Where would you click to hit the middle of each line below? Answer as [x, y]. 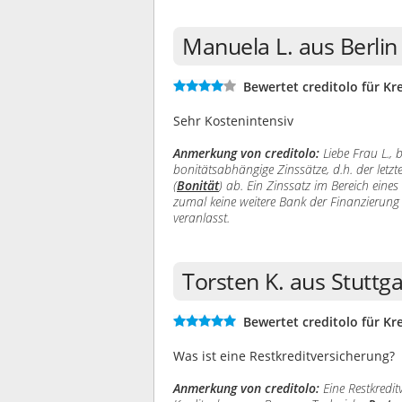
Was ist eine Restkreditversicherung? [284, 356]
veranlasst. [201, 218]
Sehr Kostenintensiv [233, 121]
